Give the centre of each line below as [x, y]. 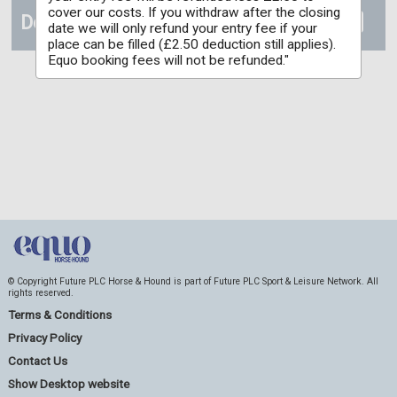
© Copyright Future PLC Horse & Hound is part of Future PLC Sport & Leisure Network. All [193, 281]
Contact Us [37, 361]
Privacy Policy [44, 338]
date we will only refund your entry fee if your [183, 29]
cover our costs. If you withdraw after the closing [195, 13]
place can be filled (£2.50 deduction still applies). [192, 45]
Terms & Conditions [59, 315]
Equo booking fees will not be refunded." [169, 61]
